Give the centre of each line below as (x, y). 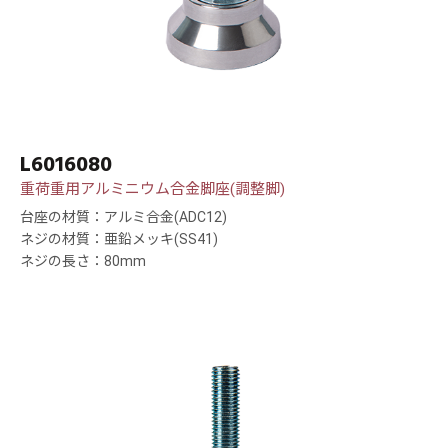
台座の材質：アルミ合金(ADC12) (123, 217)
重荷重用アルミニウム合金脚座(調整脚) (152, 189)
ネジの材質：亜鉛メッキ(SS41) (119, 239)
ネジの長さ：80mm (83, 261)
